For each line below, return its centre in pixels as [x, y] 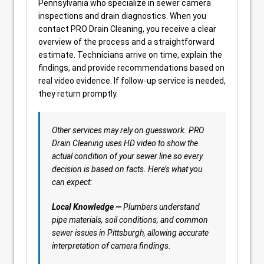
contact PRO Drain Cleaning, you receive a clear [127, 29]
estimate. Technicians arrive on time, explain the [130, 55]
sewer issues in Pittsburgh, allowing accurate [130, 233]
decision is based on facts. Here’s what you [127, 169]
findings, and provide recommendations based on [131, 68]
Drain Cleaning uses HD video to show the [125, 143]
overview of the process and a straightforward [126, 42]
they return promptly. [78, 94]
